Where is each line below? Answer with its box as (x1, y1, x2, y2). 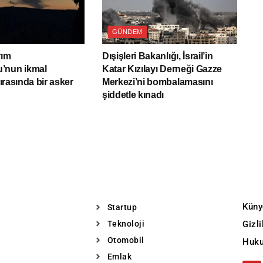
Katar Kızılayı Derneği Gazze (102, 64, 222, 75)
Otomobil (107, 235, 144, 245)
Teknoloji (107, 218, 144, 228)
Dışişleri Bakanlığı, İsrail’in (102, 51, 213, 62)
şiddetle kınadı (102, 90, 164, 100)
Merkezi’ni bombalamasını (102, 77, 213, 87)
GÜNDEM (112, 28, 143, 36)
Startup (107, 202, 137, 212)
